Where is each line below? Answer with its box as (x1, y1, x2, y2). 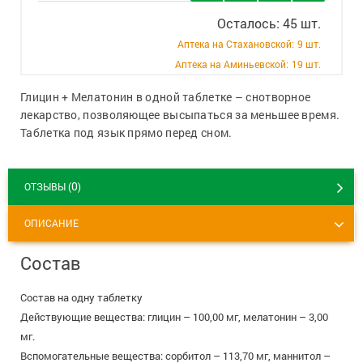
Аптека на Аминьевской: (175, 58, 288, 70)
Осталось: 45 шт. (217, 15, 321, 32)
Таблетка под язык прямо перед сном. (20, 125, 233, 140)
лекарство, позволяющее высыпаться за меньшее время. (20, 107, 340, 122)
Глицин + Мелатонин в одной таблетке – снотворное (20, 89, 311, 105)
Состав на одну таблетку (20, 290, 143, 305)
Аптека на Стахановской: (177, 37, 294, 50)
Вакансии (194, 2, 252, 19)
